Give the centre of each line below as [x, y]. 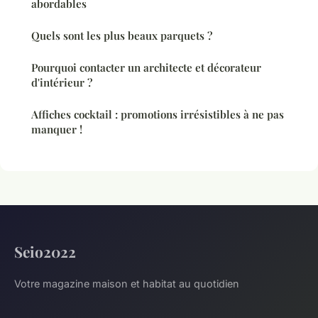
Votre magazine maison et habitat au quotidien [127, 284]
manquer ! [57, 130]
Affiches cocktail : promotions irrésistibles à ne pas [158, 115]
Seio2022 [45, 252]
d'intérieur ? [62, 83]
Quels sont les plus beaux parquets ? [122, 36]
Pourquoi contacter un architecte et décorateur [146, 68]
